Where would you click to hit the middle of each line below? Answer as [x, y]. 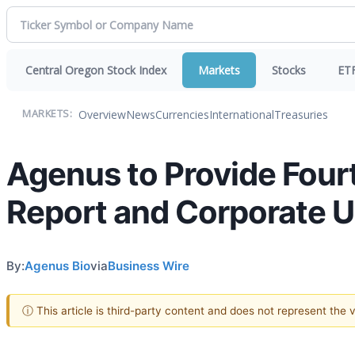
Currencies [182, 114]
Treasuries [301, 114]
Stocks [289, 70]
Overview [102, 114]
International [242, 114]
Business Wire [149, 265]
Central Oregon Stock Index [96, 70]
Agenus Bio [57, 265]
